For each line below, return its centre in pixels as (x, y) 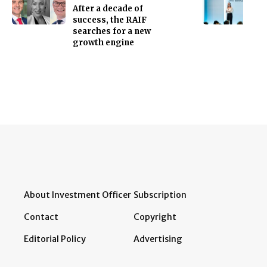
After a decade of (108, 8)
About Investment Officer (77, 195)
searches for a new (112, 31)
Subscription (160, 195)
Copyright (155, 217)
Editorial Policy (55, 239)
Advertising (158, 239)
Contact (41, 217)
